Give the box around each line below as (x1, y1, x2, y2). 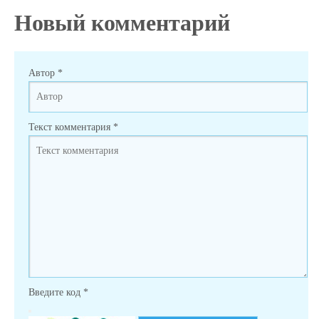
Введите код (28, 287, 83, 298)
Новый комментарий (14, 10, 230, 36)
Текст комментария (28, 122, 113, 132)
